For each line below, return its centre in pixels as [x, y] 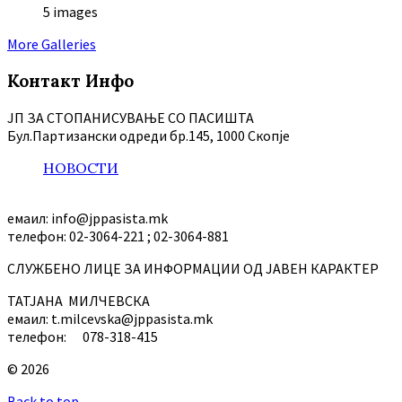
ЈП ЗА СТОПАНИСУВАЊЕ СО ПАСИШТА [131, 117]
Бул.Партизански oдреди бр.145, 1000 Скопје [149, 135]
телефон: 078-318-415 [83, 336]
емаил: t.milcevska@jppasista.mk [110, 318]
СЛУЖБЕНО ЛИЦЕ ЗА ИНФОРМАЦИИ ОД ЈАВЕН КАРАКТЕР [193, 268]
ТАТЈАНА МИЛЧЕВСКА [79, 300]
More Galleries [52, 44]
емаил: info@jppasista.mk [87, 218]
